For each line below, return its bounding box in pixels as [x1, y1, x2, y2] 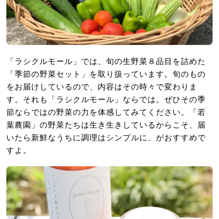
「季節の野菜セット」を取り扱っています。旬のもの [6, 69, 206, 79]
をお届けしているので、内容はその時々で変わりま [6, 82, 198, 91]
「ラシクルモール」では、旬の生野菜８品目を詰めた [6, 57, 206, 66]
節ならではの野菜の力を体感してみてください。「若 [6, 108, 206, 117]
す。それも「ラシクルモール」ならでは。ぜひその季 [6, 95, 206, 104]
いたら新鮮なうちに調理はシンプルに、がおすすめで [6, 133, 206, 142]
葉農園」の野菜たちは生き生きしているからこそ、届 [6, 120, 206, 130]
